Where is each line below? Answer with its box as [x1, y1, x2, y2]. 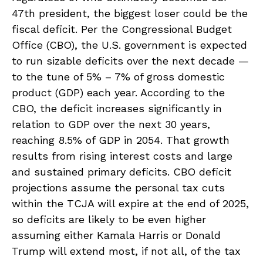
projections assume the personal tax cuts [12, 181, 225, 194]
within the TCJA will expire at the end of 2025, [12, 197, 249, 210]
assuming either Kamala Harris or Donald [12, 229, 221, 241]
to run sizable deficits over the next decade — [12, 55, 249, 67]
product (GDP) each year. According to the [12, 86, 225, 99]
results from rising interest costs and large [12, 150, 232, 162]
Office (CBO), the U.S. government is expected [12, 39, 247, 51]
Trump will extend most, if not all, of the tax [12, 245, 241, 257]
